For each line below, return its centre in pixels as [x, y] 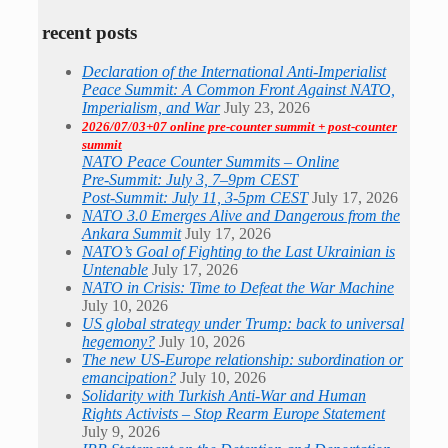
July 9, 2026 [121, 432]
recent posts [89, 33]
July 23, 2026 [267, 108]
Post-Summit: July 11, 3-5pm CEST [195, 198]
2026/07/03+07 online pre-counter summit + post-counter [239, 127]
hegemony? [118, 342]
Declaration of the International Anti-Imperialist [234, 72]
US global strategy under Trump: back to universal [243, 324]
